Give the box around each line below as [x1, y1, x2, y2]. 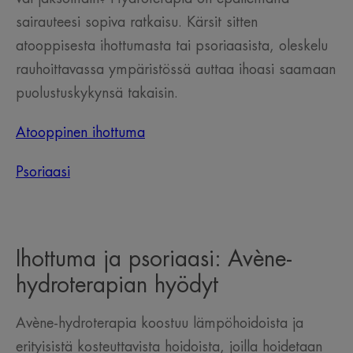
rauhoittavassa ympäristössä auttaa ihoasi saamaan [16, 62, 336, 77]
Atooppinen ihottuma [16, 125, 145, 140]
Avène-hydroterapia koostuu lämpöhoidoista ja [16, 316, 303, 331]
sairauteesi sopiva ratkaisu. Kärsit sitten [16, 15, 258, 30]
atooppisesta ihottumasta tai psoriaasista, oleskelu [16, 39, 328, 54]
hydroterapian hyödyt [16, 274, 218, 297]
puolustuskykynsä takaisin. [16, 86, 178, 101]
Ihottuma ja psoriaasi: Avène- [16, 248, 292, 271]
